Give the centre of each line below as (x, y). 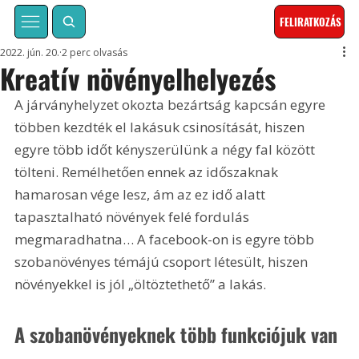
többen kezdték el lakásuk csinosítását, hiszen (161, 127)
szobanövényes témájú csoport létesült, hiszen (163, 262)
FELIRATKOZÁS (311, 22)
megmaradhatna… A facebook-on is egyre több (166, 240)
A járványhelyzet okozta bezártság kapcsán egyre (172, 105)
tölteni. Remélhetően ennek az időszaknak (148, 172)
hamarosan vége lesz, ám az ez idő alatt (142, 195)
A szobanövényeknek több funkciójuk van (176, 334)
